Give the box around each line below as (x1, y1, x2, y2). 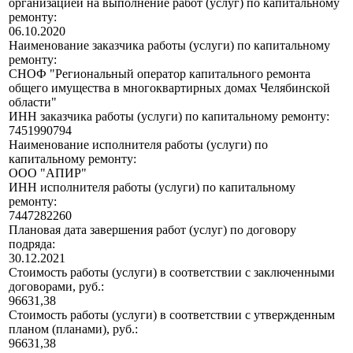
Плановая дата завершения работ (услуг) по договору (9, 223, 296, 237)
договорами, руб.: (9, 280, 104, 294)
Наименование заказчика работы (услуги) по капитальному (9, 39, 330, 53)
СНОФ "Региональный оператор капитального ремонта (9, 67, 310, 81)
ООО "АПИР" (9, 166, 87, 180)
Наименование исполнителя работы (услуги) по (9, 138, 268, 152)
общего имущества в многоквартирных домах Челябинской (9, 81, 330, 95)
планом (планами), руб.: (9, 322, 138, 336)
